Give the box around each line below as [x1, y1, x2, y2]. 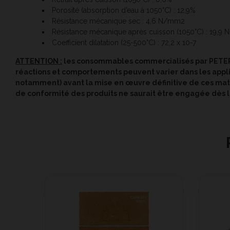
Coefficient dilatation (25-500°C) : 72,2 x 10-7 [52, 39, 196, 47]
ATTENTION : [15, 57, 62, 65]
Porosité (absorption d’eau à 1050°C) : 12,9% [52, 6, 196, 14]
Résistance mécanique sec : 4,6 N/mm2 [52, 17, 185, 25]
